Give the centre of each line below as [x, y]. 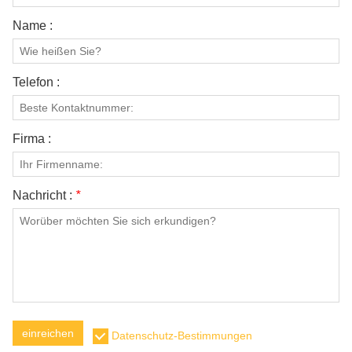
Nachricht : [44, 195]
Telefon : [36, 82]
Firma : [32, 139]
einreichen [48, 333]
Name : [33, 26]
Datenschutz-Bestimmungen [182, 335]
